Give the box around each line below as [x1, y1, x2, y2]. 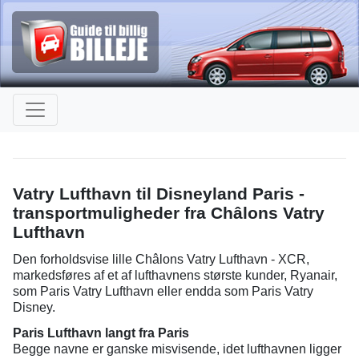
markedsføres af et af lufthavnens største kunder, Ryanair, [13, 268, 337, 282]
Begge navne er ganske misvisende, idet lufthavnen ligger [13, 342, 341, 356]
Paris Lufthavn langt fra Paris [13, 326, 189, 340]
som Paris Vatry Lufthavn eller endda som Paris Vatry [13, 284, 313, 298]
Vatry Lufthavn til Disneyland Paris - [13, 184, 305, 203]
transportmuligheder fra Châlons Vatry [13, 204, 325, 222]
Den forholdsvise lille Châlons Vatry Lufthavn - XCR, [13, 252, 309, 266]
